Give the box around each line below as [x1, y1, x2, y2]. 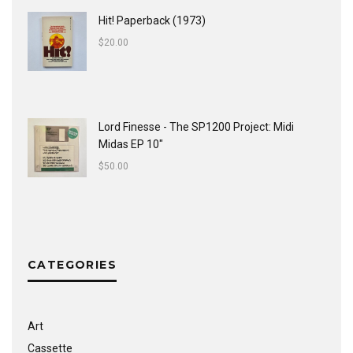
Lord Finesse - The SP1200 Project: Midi [98, 120, 294, 133]
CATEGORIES [28, 257, 117, 272]
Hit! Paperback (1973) [98, 13, 206, 27]
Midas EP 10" [98, 137, 163, 150]
